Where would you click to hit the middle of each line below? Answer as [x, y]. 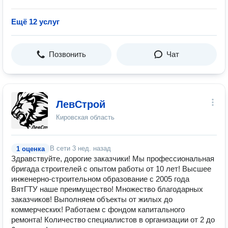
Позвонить [67, 54]
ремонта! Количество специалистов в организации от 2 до [113, 220]
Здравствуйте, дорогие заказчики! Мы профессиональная [113, 159]
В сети [61, 148]
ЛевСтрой [81, 104]
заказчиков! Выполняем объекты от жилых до [92, 199]
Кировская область [85, 117]
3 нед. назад [92, 148]
